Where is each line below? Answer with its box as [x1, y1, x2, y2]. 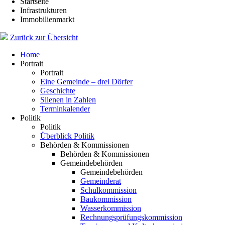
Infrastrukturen [20, 6, 67, 15]
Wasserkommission [80, 204, 141, 212]
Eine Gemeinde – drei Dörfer [40, 77, 133, 86]
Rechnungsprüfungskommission [80, 213, 182, 221]
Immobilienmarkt [20, 15, 74, 24]
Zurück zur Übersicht [10, 33, 78, 42]
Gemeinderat [80, 177, 121, 185]
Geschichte [40, 86, 75, 95]
